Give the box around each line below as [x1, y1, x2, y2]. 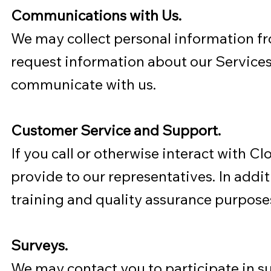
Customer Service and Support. [11, 120, 221, 139]
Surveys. [11, 235, 68, 254]
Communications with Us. [11, 5, 182, 24]
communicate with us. [11, 74, 157, 93]
